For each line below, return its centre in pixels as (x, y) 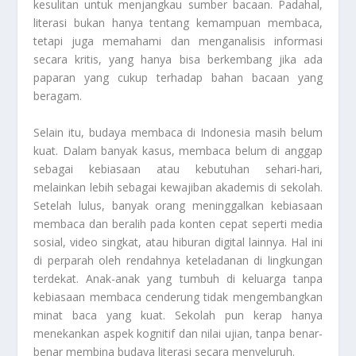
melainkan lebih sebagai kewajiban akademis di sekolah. (178, 187)
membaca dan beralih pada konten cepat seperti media (178, 223)
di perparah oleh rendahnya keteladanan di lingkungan (178, 260)
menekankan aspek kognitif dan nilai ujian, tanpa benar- (178, 333)
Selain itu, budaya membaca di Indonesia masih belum (178, 132)
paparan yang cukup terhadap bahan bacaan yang (178, 78)
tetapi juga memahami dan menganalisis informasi (178, 41)
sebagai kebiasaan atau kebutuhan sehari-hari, (178, 168)
